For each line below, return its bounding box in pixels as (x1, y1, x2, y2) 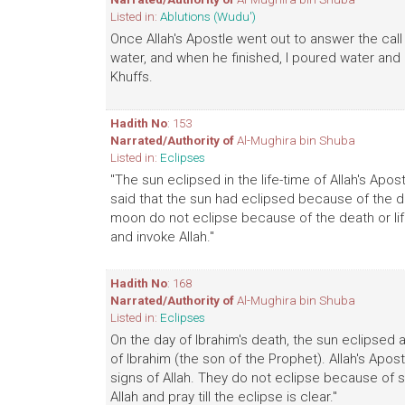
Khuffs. (110, 69, 153, 85)
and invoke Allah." (110, 229, 214, 245)
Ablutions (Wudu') (160, 9, 256, 24)
